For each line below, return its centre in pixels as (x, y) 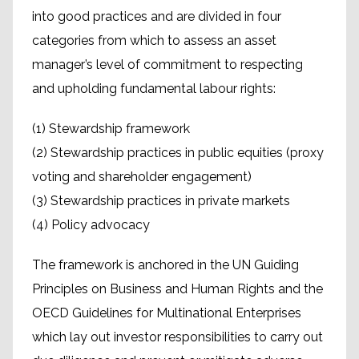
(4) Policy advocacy (91, 225)
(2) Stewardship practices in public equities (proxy (178, 153)
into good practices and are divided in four (157, 16)
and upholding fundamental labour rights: (154, 89)
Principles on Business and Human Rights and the (177, 289)
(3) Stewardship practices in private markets (161, 201)
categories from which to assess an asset (154, 40)
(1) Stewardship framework (111, 129)
